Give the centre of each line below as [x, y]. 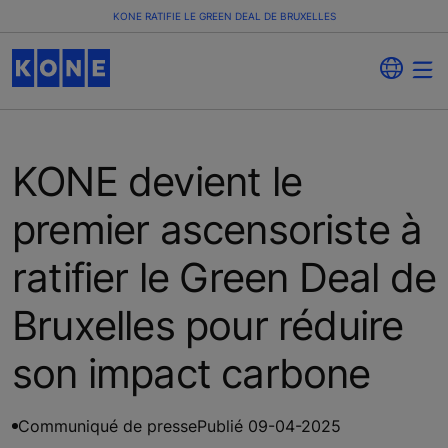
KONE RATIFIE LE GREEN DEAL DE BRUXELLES [224, 16]
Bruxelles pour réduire [208, 325]
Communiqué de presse [107, 425]
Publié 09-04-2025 [269, 425]
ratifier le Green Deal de [224, 277]
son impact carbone [191, 373]
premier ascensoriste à [217, 229]
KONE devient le [157, 181]
